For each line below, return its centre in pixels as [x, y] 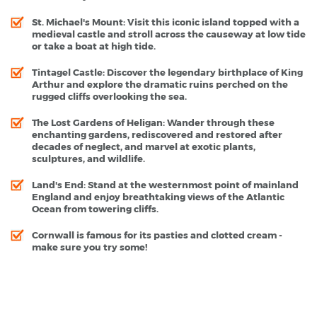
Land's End [58, 184]
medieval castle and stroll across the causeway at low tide [169, 34]
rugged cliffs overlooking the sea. [109, 96]
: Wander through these [219, 122]
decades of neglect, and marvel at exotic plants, [144, 146]
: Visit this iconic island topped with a [211, 22]
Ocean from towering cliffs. [95, 208]
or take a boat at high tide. [94, 46]
